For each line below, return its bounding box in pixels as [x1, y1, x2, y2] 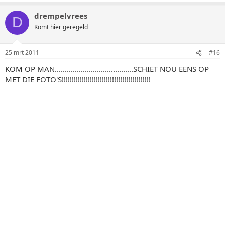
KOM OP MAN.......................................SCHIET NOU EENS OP [5, 64, 209, 74]
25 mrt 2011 [5, 48, 39, 57]
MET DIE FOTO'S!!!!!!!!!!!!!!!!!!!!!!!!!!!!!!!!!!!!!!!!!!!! [5, 74, 150, 84]
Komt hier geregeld [34, 22, 88, 31]
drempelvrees [34, 10, 87, 21]
